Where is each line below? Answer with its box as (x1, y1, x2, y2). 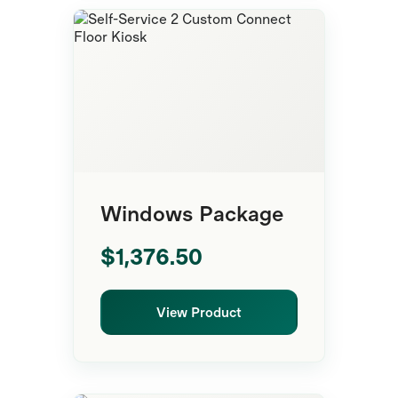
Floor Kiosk (240, 28, 300, 43)
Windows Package (100, 200, 284, 227)
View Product (156, 303, 242, 320)
